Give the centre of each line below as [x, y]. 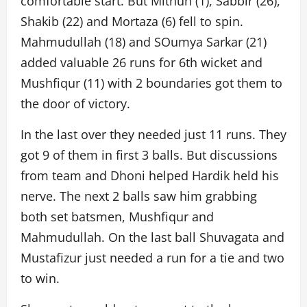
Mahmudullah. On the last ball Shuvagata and [152, 237]
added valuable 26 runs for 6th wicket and [142, 62]
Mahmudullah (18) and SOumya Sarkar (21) [144, 42]
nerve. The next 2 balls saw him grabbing [139, 196]
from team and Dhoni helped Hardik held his [150, 175]
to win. [40, 278]
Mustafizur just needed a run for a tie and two [152, 258]
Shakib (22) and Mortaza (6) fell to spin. [132, 21]
